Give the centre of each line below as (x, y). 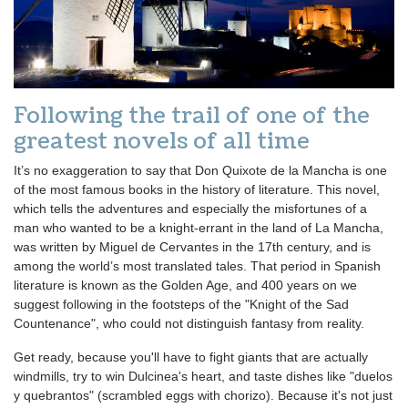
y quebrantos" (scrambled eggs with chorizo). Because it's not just (203, 395)
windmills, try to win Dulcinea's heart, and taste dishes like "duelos (203, 376)
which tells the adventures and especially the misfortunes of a (190, 208)
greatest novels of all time (162, 141)
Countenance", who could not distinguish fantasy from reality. (189, 323)
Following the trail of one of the (192, 115)
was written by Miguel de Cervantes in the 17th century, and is (192, 246)
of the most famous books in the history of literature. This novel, (197, 189)
